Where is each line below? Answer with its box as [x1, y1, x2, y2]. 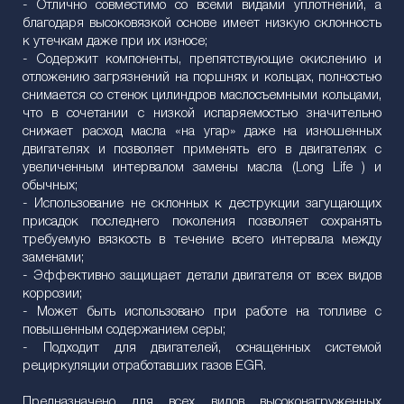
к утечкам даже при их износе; [23, 34, 207, 49]
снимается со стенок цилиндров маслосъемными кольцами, [23, 88, 381, 103]
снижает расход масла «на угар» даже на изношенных [23, 124, 381, 139]
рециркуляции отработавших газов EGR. [23, 359, 266, 373]
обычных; [23, 179, 78, 193]
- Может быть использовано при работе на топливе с [23, 305, 381, 319]
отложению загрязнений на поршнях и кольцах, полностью [23, 70, 381, 85]
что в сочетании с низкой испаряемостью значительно [23, 106, 381, 121]
